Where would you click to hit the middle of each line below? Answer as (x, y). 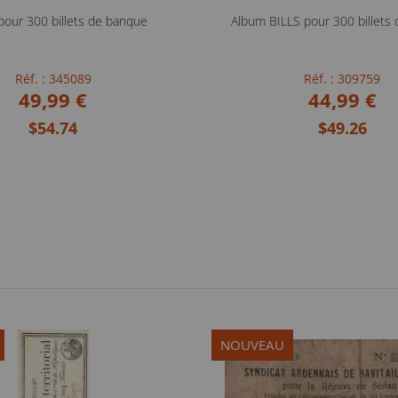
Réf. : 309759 (342, 79)
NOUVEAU (252, 345)
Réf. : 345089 (53, 79)
